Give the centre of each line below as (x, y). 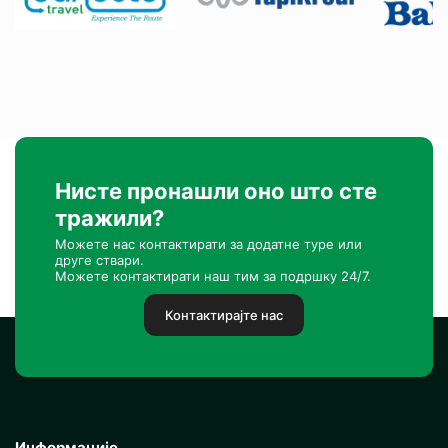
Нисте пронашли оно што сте (216, 191)
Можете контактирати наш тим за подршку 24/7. (213, 276)
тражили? (109, 218)
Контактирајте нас (224, 315)
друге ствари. (99, 260)
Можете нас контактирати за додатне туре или (208, 244)
